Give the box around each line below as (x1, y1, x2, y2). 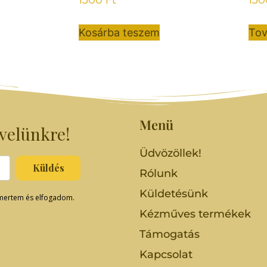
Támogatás (139, 227, 200, 241)
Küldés (32, 161, 64, 174)
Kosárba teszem (79, 26, 160, 39)
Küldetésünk (139, 187, 208, 200)
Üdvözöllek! (139, 146, 201, 160)
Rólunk (139, 166, 178, 180)
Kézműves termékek (139, 207, 251, 221)
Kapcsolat (139, 247, 193, 261)
